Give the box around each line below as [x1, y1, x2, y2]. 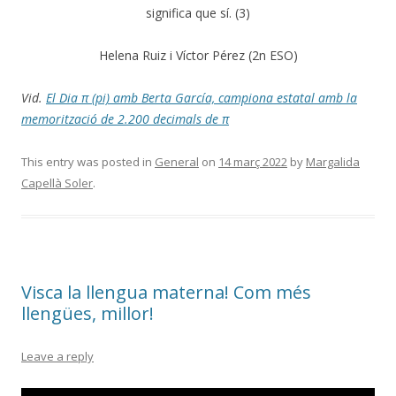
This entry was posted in [21, 153, 155, 170]
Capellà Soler [21, 174, 93, 191]
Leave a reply [21, 347, 94, 364]
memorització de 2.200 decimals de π [21, 110, 229, 127]
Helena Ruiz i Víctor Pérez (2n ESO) [98, 46, 298, 64]
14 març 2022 [218, 153, 287, 170]
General [155, 153, 199, 170]
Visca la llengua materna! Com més [21, 279, 311, 304]
